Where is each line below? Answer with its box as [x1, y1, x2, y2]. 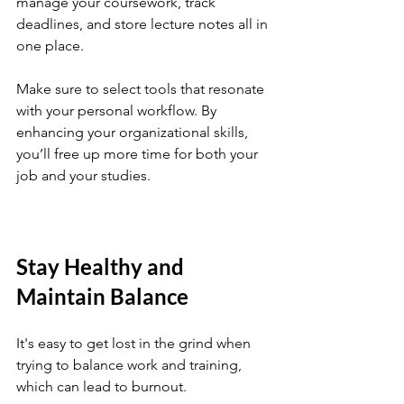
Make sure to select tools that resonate [16, 80, 268, 97]
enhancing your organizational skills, [16, 124, 252, 141]
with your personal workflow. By [16, 102, 220, 119]
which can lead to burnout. [16, 378, 190, 395]
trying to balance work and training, [16, 356, 245, 373]
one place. [16, 37, 87, 54]
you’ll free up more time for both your [16, 145, 262, 162]
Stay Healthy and [16, 253, 188, 280]
